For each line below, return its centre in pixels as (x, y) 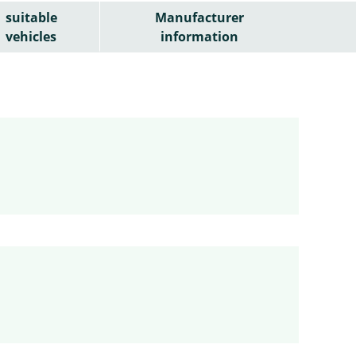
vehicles (31, 36)
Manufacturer (200, 17)
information (200, 36)
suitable (31, 17)
